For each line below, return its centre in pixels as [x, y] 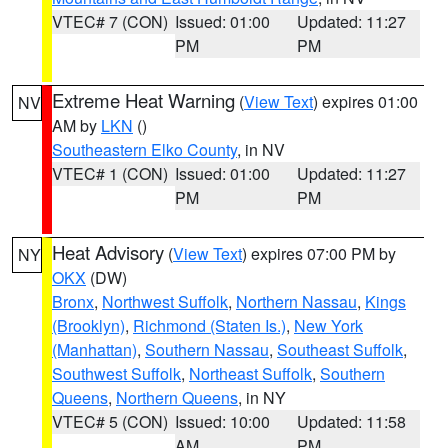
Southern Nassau [207, 349]
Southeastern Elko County [144, 149]
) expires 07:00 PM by [319, 253]
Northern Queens [177, 397]
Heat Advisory [108, 252]
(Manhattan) [94, 349]
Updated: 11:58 [352, 421]
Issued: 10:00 [222, 421]
